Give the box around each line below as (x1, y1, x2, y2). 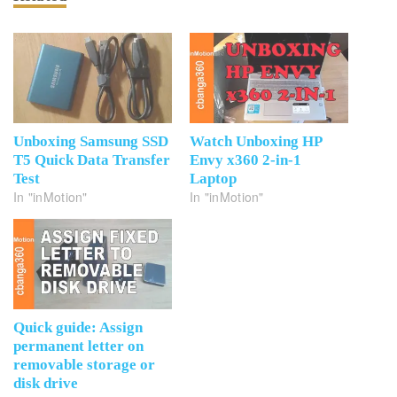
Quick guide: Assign (13, 319, 143, 337)
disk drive (13, 375, 78, 393)
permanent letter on (13, 338, 144, 355)
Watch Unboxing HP (190, 133, 322, 151)
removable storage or (13, 356, 155, 374)
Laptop (190, 170, 237, 188)
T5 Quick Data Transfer (13, 152, 170, 169)
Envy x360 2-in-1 (190, 152, 301, 169)
